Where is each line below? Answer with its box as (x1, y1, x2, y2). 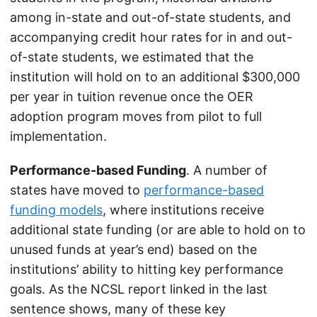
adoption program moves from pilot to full (10, 109, 262, 124)
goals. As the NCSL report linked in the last (10, 282, 267, 296)
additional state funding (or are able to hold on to (10, 222, 306, 237)
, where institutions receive (103, 202, 264, 217)
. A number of (186, 163, 267, 178)
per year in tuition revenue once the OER (10, 89, 253, 104)
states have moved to (10, 183, 144, 197)
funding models (10, 202, 103, 217)
